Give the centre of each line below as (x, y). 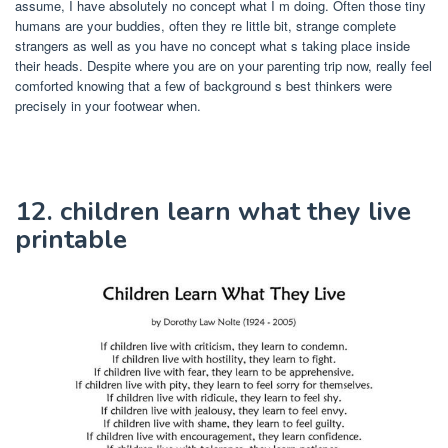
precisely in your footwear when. (108, 106)
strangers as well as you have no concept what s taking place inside (212, 46)
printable (71, 240)
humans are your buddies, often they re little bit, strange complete (205, 26)
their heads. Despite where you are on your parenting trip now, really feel (223, 66)
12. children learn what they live (213, 212)
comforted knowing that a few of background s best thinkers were (203, 86)
